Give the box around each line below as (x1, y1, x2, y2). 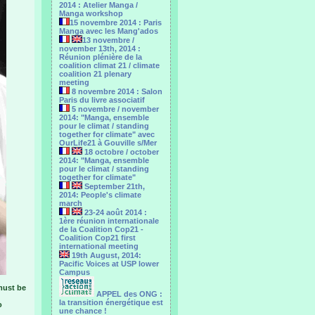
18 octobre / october (82, 148, 159, 156)
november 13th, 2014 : (59, 44, 141, 53)
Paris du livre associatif (59, 96, 145, 104)
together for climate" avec (59, 130, 155, 139)
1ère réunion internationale (59, 217, 159, 225)
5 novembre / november (70, 105, 159, 113)
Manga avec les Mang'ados (59, 27, 158, 35)
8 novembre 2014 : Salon (70, 87, 162, 96)
